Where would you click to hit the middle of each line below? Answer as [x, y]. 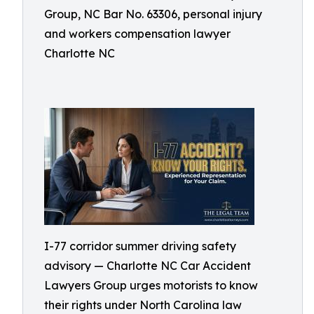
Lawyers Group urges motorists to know [151, 285]
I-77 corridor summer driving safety [140, 246]
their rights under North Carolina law [143, 305]
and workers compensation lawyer [137, 34]
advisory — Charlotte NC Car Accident [148, 266]
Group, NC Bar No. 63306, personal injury [153, 14]
